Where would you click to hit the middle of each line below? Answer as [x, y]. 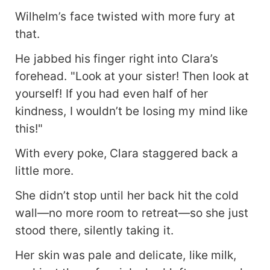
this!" [29, 129]
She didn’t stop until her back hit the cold [127, 196]
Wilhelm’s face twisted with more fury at [125, 17]
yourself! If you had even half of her [112, 94]
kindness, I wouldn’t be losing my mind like [132, 111]
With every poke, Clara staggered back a [127, 153]
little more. [44, 171]
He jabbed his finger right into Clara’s [117, 59]
